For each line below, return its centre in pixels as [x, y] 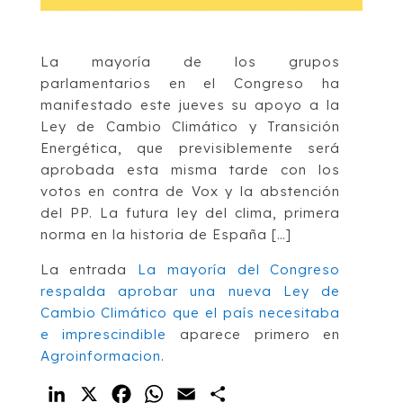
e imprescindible [103, 334]
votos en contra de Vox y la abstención [190, 191]
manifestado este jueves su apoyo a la [190, 104]
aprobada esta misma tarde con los [190, 169]
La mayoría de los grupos [190, 61]
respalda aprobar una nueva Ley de [190, 291]
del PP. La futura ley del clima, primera [190, 212]
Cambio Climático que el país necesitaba [190, 312]
